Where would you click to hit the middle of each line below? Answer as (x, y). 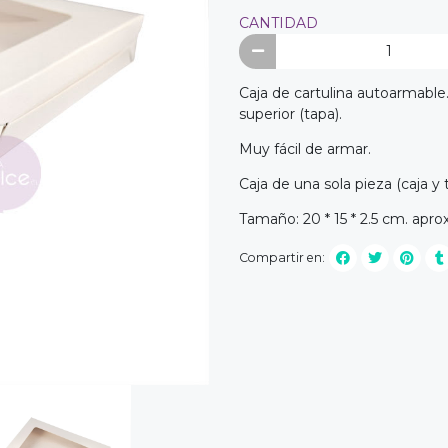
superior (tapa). (290, 114)
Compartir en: (282, 257)
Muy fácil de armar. (305, 149)
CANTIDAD (278, 22)
